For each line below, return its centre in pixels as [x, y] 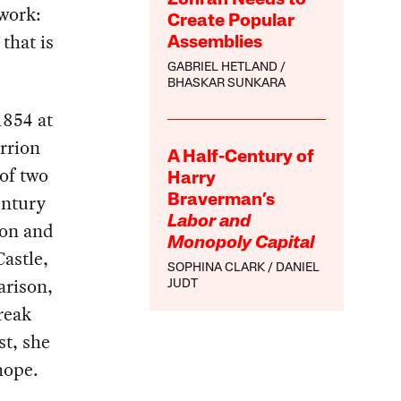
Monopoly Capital [241, 243]
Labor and [209, 222]
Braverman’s [222, 200]
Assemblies [215, 43]
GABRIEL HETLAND [223, 67]
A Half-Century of [241, 157]
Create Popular [231, 21]
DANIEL [298, 268]
